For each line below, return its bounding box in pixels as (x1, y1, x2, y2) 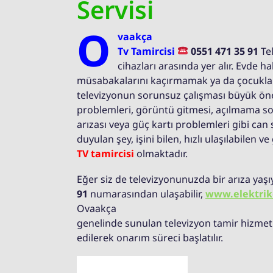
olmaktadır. (134, 146, 188, 160)
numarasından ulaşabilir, (88, 186, 205, 200)
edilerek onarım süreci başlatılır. (77, 230, 223, 244)
